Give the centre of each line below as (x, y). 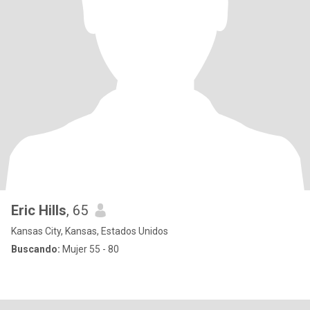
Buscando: (36, 249)
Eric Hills (39, 210)
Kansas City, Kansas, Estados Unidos (90, 231)
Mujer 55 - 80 (90, 249)
